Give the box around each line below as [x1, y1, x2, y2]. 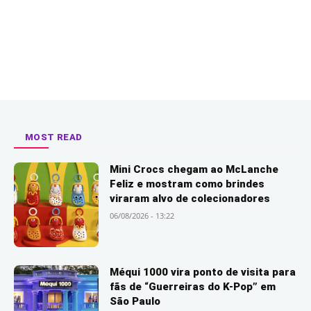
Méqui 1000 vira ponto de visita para [110, 266, 296, 279]
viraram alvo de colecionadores [110, 192, 271, 205]
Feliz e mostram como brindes [110, 178, 265, 190]
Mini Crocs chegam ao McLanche [110, 163, 279, 176]
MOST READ [25, 131, 83, 142]
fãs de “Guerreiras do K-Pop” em [110, 280, 276, 294]
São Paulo [110, 295, 161, 308]
